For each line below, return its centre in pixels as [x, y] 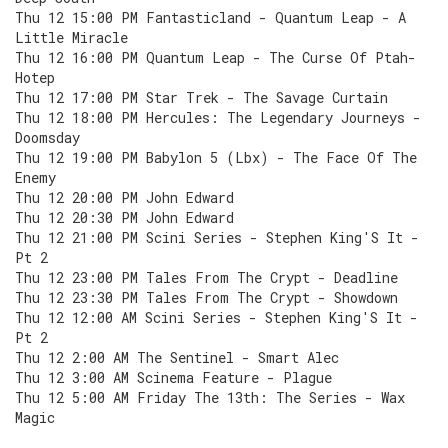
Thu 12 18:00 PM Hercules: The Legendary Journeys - [218, 117]
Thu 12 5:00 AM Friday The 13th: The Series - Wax [210, 397]
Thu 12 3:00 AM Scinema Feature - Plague [173, 377]
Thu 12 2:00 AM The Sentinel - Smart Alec [177, 357]
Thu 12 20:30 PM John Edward [124, 217]
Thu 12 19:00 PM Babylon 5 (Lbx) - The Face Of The [216, 157]
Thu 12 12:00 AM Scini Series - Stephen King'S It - [216, 317]
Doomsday [47, 137]
